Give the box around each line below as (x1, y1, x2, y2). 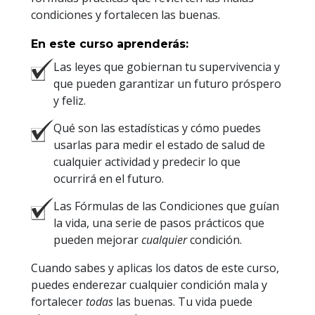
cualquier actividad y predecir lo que (53, 154, 240, 170)
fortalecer (31, 294, 86, 310)
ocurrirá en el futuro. (53, 171, 164, 187)
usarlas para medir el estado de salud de (53, 137, 265, 153)
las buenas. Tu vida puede (113, 294, 252, 310)
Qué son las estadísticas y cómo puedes (53, 120, 261, 136)
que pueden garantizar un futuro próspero (53, 76, 281, 92)
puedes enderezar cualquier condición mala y (31, 277, 267, 293)
